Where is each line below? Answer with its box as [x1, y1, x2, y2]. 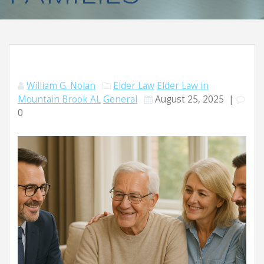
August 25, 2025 [155, 93, 224, 105]
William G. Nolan [27, 79, 95, 92]
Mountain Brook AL [18, 93, 101, 105]
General [103, 93, 137, 105]
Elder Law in [157, 79, 209, 92]
